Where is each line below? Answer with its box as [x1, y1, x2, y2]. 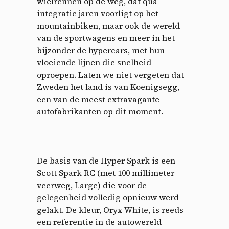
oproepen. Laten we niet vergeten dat [37, 68, 184, 80]
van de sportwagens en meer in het [37, 32, 175, 43]
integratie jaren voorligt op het [37, 7, 158, 19]
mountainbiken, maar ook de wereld [37, 19, 180, 31]
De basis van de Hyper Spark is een [37, 154, 175, 166]
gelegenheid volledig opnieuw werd [37, 191, 179, 203]
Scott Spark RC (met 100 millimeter [37, 167, 174, 178]
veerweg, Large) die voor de [37, 179, 147, 191]
